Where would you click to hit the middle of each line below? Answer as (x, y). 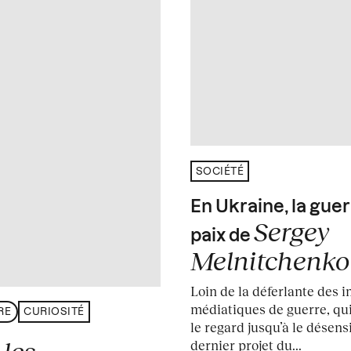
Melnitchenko (270, 261)
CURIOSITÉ (54, 312)
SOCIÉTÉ (220, 172)
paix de (222, 236)
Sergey (291, 232)
